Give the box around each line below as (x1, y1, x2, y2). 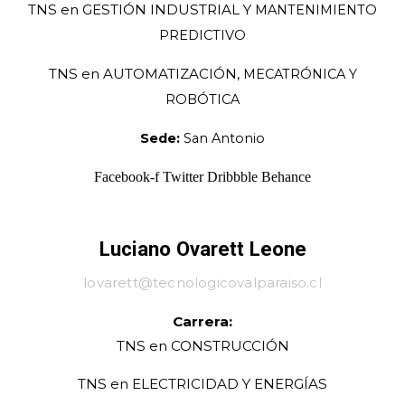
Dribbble (207, 169, 258, 185)
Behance (261, 169, 311, 185)
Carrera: (173, 312, 232, 330)
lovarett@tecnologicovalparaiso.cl (83, 273, 322, 291)
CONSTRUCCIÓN (170, 336, 289, 354)
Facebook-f (94, 169, 159, 185)
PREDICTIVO (159, 27, 246, 44)
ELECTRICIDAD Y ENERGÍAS (132, 375, 327, 393)
